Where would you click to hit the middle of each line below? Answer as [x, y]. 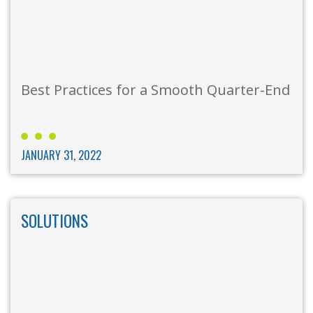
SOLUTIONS [54, 221]
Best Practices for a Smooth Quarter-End [155, 90]
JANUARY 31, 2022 [61, 155]
